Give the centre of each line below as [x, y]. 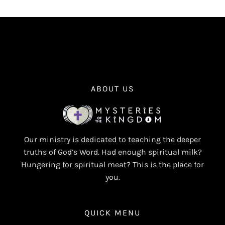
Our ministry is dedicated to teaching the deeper [113, 139]
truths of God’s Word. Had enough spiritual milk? [113, 152]
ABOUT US [113, 88]
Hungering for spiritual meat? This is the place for [113, 164]
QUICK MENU [113, 212]
